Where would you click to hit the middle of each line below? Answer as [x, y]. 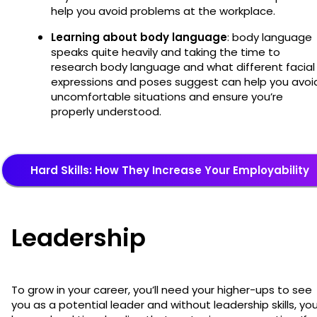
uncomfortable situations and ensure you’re [167, 96]
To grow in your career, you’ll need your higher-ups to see [162, 289]
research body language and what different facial [183, 67]
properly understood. [106, 111]
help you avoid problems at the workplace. [163, 11]
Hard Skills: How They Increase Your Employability [170, 170]
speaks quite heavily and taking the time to [166, 52]
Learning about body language [139, 37]
